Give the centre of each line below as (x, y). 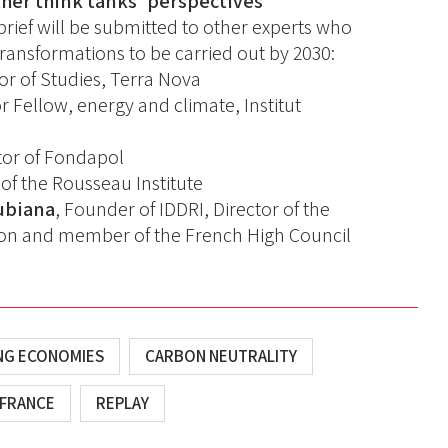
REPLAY (123, 403)
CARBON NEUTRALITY (221, 356)
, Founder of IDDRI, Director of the (193, 209)
